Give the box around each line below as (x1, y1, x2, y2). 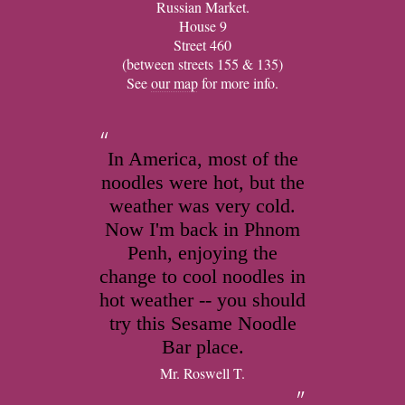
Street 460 (174, 35, 231, 54)
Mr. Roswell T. (160, 363, 245, 382)
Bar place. (161, 335, 244, 358)
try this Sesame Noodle (108, 312, 297, 334)
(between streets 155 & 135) (122, 54, 283, 73)
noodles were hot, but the (100, 171, 305, 193)
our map (151, 73, 198, 92)
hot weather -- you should (99, 288, 306, 311)
